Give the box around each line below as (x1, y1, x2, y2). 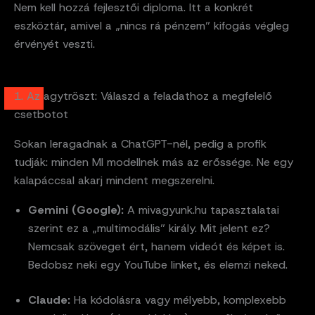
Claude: (28, 292, 70, 307)
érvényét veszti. (14, 36, 95, 51)
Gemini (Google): (28, 202, 124, 217)
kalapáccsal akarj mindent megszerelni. (14, 172, 214, 188)
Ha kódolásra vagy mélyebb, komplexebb (70, 292, 286, 307)
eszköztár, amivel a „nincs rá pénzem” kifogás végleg (14, 18, 289, 33)
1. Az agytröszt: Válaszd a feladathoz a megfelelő (14, 88, 272, 103)
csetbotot (14, 106, 68, 122)
